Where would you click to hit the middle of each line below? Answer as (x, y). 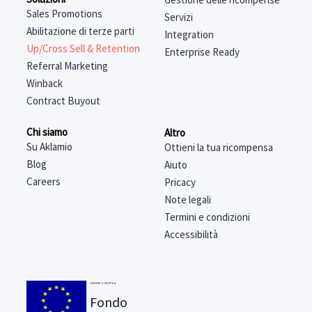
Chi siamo (47, 132)
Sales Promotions (64, 13)
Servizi (179, 17)
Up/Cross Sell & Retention (83, 48)
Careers (44, 182)
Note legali (188, 199)
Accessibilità (192, 234)
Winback (44, 83)
